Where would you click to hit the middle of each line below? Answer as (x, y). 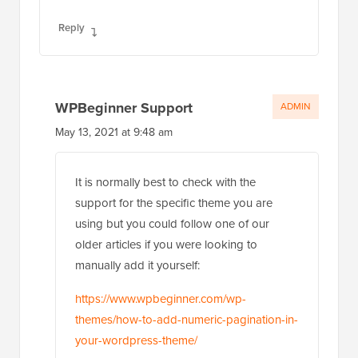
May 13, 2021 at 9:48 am (114, 132)
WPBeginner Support (124, 107)
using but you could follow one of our (172, 223)
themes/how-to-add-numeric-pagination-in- (187, 319)
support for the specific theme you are (174, 203)
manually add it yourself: (137, 265)
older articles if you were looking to (166, 244)
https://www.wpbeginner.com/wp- (161, 298)
